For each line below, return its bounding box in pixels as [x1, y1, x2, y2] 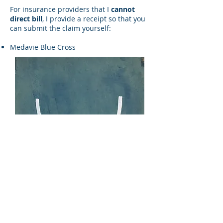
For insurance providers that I [10, 4, 111, 14]
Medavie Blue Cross [10, 42, 76, 52]
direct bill [10, 14, 42, 23]
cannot [111, 4, 135, 14]
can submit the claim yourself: [10, 23, 111, 33]
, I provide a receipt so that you [42, 14, 145, 23]
